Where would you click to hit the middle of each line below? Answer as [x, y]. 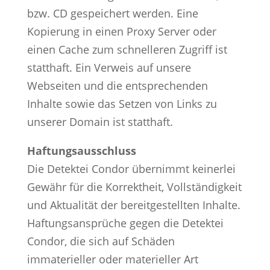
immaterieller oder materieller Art [112, 259]
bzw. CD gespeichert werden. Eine [112, 13]
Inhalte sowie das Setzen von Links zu [122, 103]
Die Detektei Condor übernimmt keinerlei [131, 168]
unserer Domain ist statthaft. [100, 121]
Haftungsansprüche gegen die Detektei [125, 223]
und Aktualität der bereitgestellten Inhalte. [133, 205]
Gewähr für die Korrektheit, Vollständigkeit [134, 187]
